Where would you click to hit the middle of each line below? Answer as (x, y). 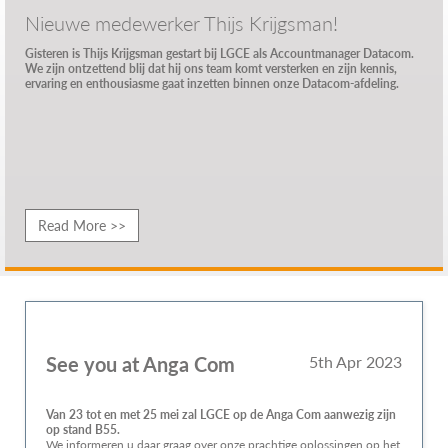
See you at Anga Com (140, 364)
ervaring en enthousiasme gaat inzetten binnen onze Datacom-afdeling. (212, 83)
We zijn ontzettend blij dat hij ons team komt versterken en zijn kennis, (211, 68)
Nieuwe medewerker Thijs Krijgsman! (181, 23)
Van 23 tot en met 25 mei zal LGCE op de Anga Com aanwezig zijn (221, 414)
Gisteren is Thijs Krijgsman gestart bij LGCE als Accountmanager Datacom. (219, 53)
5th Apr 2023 (355, 361)
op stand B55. (83, 429)
